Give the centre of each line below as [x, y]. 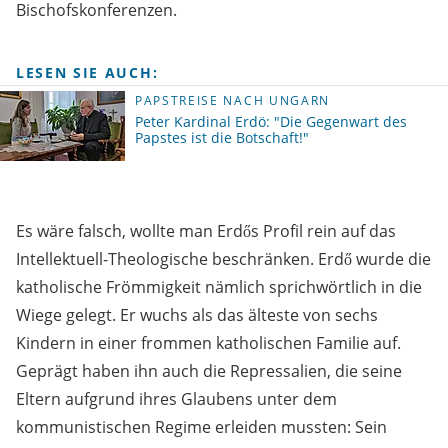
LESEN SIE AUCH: [87, 73]
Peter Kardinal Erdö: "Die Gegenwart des [271, 122]
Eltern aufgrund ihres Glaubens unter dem [176, 399]
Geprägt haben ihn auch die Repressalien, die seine [209, 371]
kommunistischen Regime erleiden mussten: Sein [201, 427]
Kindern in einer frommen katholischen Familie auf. [208, 343]
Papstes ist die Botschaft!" [222, 138]
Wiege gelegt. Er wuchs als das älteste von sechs [197, 315]
